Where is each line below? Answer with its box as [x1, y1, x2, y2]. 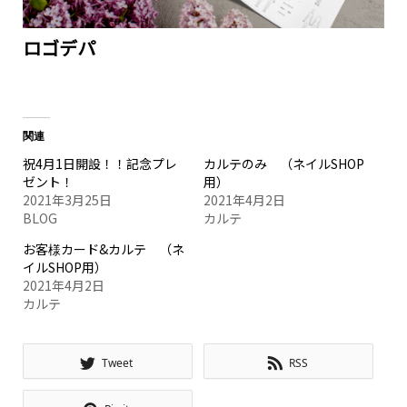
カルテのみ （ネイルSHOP [203, 154, 364, 174]
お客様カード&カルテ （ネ [22, 240, 184, 259]
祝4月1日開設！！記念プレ [22, 154, 177, 174]
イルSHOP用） [22, 258, 107, 277]
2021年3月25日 [22, 191, 112, 210]
